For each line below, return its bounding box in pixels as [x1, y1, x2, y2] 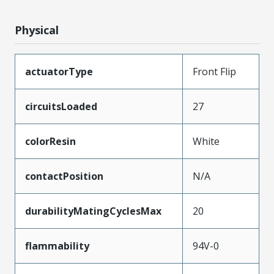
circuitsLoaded [25, 100, 97, 113]
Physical [15, 23, 59, 37]
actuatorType [25, 65, 93, 78]
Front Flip [193, 65, 236, 78]
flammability [25, 239, 89, 253]
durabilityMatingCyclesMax [25, 204, 161, 218]
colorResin [25, 135, 76, 148]
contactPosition [25, 169, 103, 183]
